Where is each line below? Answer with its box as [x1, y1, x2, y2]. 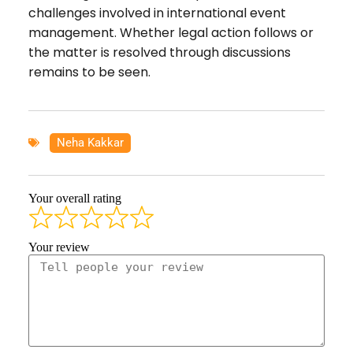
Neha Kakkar [56, 135, 124, 150]
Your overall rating [28, 191, 121, 205]
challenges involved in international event [28, 3, 286, 22]
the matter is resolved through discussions [28, 43, 291, 61]
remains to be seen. [28, 62, 150, 81]
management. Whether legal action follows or [28, 23, 314, 42]
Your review [28, 240, 90, 254]
